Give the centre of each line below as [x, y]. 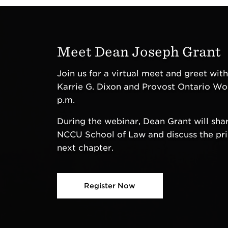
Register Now [110, 186]
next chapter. [85, 148]
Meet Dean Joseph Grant [139, 51]
